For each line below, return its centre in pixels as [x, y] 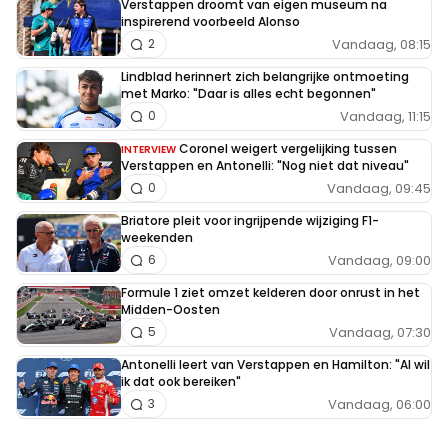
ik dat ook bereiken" [181, 382]
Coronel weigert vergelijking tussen [288, 149]
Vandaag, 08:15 [381, 44]
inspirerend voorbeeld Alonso [210, 22]
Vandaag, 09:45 [379, 188]
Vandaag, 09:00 [379, 260]
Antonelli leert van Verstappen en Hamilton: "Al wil [275, 365]
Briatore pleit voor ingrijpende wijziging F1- [250, 221]
